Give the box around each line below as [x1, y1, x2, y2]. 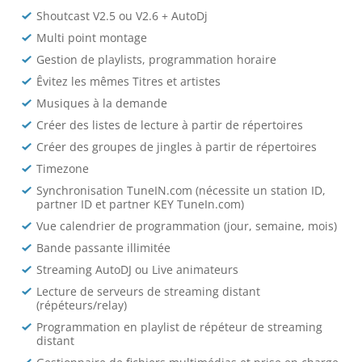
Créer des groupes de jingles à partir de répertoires [36, 139, 318, 154]
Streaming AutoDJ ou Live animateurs [36, 262, 239, 277]
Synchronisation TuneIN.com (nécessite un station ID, [36, 183, 326, 198]
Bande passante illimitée [36, 240, 171, 255]
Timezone [36, 161, 90, 176]
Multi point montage [36, 30, 148, 45]
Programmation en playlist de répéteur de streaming [36, 319, 323, 335]
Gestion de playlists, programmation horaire [36, 52, 277, 67]
